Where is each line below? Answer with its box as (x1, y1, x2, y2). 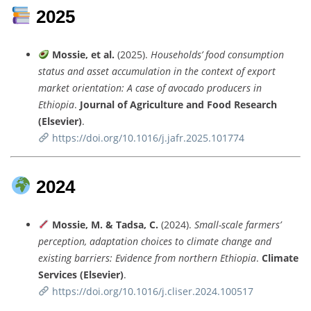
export (247, 64, 276, 78)
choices (141, 234, 175, 248)
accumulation (112, 64, 174, 78)
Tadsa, (115, 217, 149, 231)
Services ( (38, 267, 83, 281)
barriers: (74, 251, 115, 264)
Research (234, 97, 277, 111)
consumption (227, 47, 284, 61)
